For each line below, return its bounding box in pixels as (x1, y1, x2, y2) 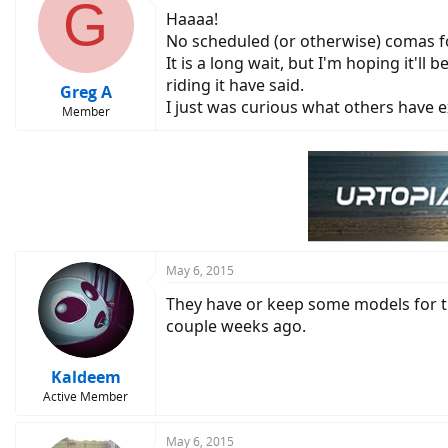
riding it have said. (166, 74, 304, 96)
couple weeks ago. (166, 315, 306, 337)
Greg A (59, 81, 112, 103)
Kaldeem (50, 366, 121, 388)
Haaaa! (166, 8, 218, 30)
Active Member (43, 388, 128, 405)
